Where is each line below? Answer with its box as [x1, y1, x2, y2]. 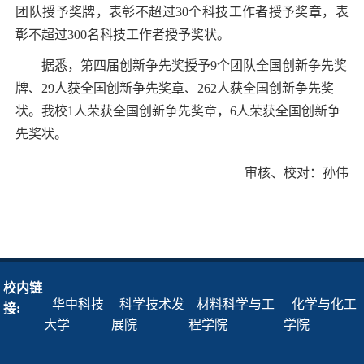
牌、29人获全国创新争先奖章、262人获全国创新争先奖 [15, 80, 335, 95]
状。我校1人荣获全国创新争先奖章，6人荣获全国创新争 [15, 103, 341, 118]
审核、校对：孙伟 [244, 165, 349, 180]
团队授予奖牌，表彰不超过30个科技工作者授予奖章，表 [15, 4, 349, 19]
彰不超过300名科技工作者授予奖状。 [15, 27, 231, 41]
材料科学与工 [196, 297, 275, 311]
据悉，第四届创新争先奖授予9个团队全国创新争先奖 [41, 58, 348, 72]
